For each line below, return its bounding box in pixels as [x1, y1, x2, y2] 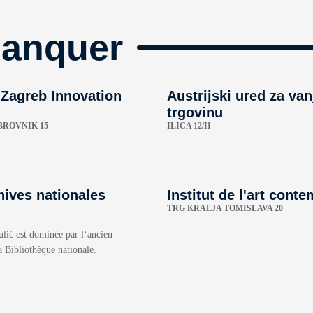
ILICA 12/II [167, 120, 211, 131]
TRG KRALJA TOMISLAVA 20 [167, 203, 283, 213]
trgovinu [167, 104, 223, 120]
